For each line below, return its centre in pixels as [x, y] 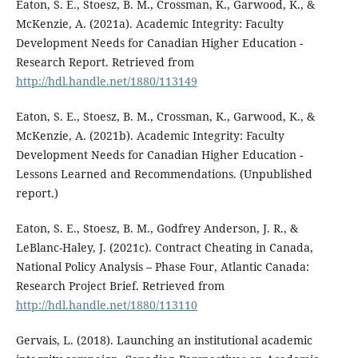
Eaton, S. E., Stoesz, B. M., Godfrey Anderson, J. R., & [157, 228]
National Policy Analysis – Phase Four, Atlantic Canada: [162, 266]
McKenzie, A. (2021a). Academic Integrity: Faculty [149, 23]
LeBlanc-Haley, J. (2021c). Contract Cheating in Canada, [164, 247]
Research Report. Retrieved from [105, 62]
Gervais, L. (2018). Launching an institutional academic [164, 340]
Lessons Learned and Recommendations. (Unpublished [164, 173]
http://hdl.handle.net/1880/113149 [106, 81]
